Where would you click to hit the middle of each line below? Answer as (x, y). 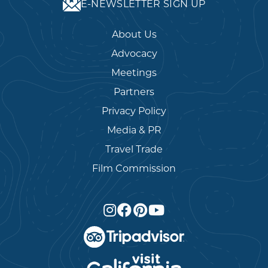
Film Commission (134, 168)
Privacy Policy (134, 111)
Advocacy (134, 53)
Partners (134, 92)
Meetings (134, 72)
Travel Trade (134, 149)
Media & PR (134, 130)
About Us (134, 34)
